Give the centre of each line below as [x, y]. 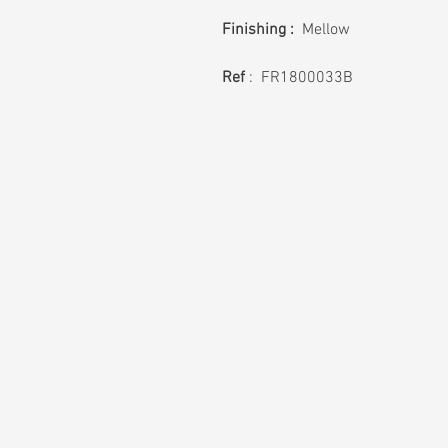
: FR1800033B [299, 78]
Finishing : [258, 30]
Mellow [322, 30]
